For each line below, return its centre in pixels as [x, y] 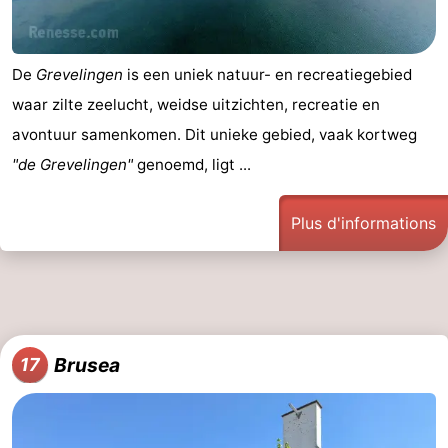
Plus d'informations [363, 222]
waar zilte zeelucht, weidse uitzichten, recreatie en [196, 104]
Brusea [87, 364]
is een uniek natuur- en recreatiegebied [267, 74]
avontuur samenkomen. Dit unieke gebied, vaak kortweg [214, 134]
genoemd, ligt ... [192, 164]
